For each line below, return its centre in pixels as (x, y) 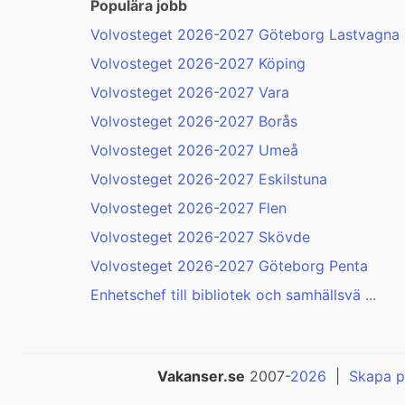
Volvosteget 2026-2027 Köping (198, 64)
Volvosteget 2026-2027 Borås (194, 122)
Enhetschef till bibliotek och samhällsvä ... (233, 295)
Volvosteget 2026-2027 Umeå (194, 151)
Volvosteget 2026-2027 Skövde (200, 237)
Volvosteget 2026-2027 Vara (190, 93)
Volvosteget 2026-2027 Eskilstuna (209, 179)
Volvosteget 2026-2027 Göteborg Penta (229, 266)
